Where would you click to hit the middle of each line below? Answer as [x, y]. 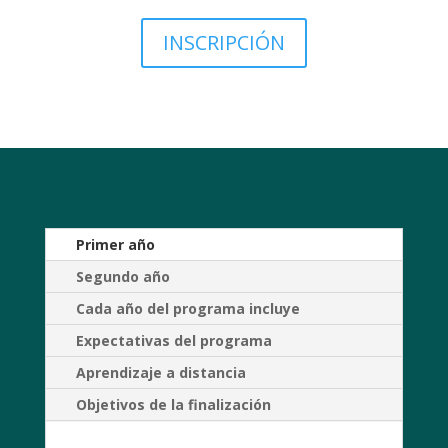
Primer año [115, 244]
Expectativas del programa [173, 340]
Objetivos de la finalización [173, 404]
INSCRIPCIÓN [223, 42]
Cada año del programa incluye [187, 308]
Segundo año [122, 276]
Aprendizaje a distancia [160, 372]
